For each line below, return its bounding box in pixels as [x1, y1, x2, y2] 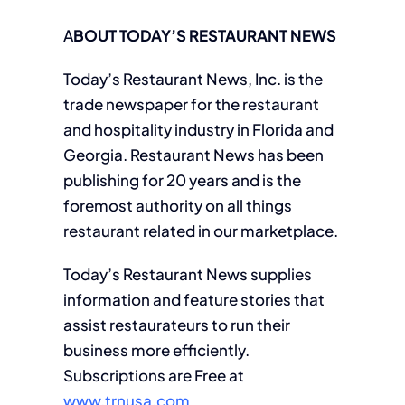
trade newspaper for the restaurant [62, 94, 319, 114]
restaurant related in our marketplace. [62, 221, 338, 240]
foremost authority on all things [62, 195, 292, 215]
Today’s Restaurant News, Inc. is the [62, 69, 323, 89]
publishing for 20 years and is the [62, 170, 301, 190]
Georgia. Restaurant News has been [62, 145, 324, 165]
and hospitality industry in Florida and [62, 119, 334, 139]
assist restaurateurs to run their [62, 315, 290, 334]
